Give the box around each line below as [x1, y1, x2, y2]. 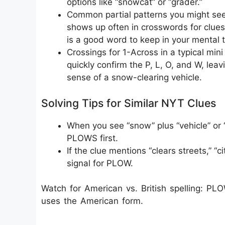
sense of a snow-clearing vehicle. [67, 72, 202, 82]
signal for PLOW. [67, 158, 133, 168]
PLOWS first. [67, 133, 118, 143]
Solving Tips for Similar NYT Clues [41, 96, 216, 109]
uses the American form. [41, 196, 143, 206]
